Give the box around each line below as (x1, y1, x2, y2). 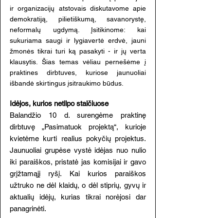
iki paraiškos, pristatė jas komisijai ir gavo (10, 158, 146, 166)
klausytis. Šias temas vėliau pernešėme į (10, 58, 146, 66)
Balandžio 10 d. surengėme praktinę (10, 111, 146, 119)
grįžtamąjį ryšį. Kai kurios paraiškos (10, 169, 146, 178)
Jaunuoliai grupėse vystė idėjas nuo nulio (10, 146, 146, 154)
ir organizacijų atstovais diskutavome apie (10, 4, 146, 12)
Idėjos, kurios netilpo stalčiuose (10, 99, 109, 108)
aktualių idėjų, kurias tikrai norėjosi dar (10, 193, 146, 201)
